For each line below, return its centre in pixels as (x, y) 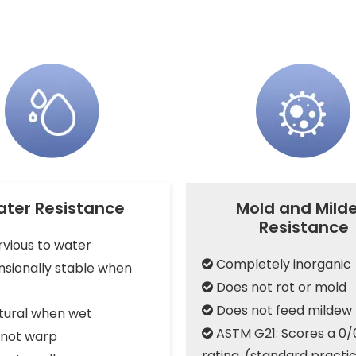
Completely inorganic (284, 264)
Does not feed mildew (282, 310)
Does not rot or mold (280, 287)
